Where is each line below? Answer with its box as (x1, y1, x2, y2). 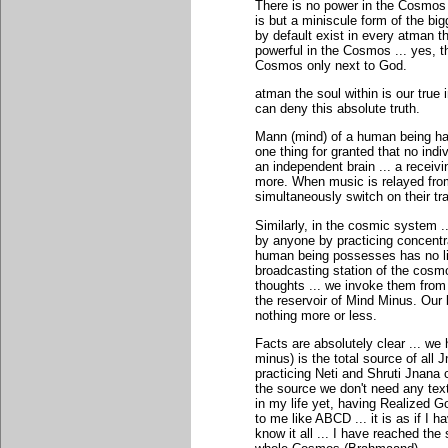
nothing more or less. (255, 307, 377, 323)
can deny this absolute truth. (255, 100, 420, 116)
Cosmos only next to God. (255, 57, 407, 73)
